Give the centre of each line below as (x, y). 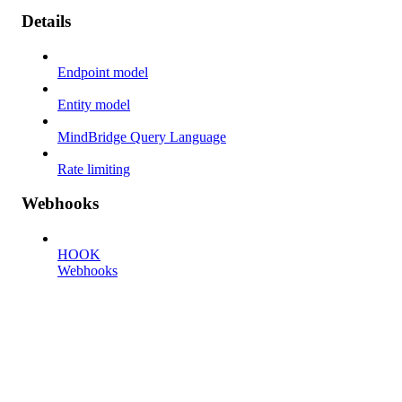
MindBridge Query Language (142, 136)
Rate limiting (94, 169)
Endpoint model (103, 72)
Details (46, 21)
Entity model (94, 104)
